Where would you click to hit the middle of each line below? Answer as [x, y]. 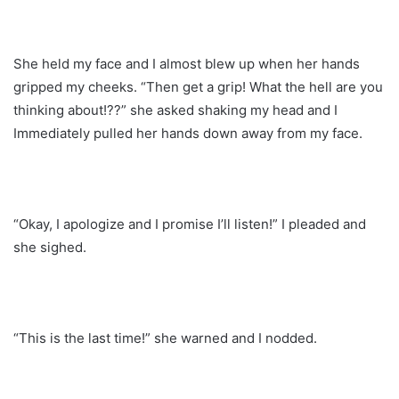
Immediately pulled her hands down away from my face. [188, 133]
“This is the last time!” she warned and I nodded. [165, 338]
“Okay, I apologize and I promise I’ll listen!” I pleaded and [190, 224]
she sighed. [50, 247]
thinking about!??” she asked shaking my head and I [175, 110]
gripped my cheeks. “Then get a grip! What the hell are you [198, 86]
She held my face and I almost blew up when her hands [187, 63]
